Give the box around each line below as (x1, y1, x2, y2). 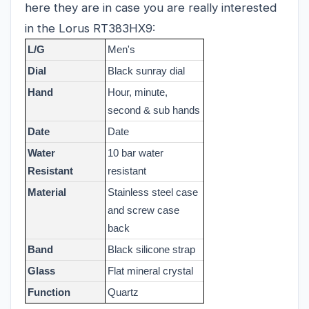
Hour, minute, (108, 86, 168, 98)
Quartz (108, 286, 139, 298)
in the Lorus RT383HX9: (25, 21, 155, 35)
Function (28, 286, 70, 298)
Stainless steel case (108, 186, 198, 198)
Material (28, 186, 66, 198)
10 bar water (108, 147, 163, 159)
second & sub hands (108, 104, 200, 116)
